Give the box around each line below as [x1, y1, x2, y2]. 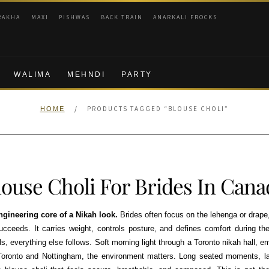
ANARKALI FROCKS [153, 13, 218, 22]
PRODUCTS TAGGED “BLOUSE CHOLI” [87, 104, 229, 113]
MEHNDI [67, 70, 106, 79]
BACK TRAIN [100, 13, 143, 22]
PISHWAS [59, 13, 91, 22]
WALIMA [14, 70, 52, 79]
